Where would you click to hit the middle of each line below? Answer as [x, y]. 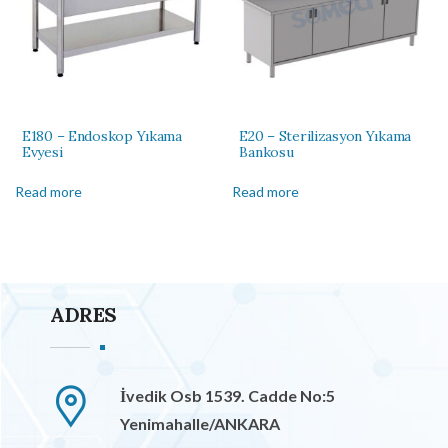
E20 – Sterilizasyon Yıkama [325, 136]
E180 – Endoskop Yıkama [102, 136]
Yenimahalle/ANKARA [200, 423]
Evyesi [42, 152]
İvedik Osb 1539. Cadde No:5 [227, 395]
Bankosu [266, 152]
